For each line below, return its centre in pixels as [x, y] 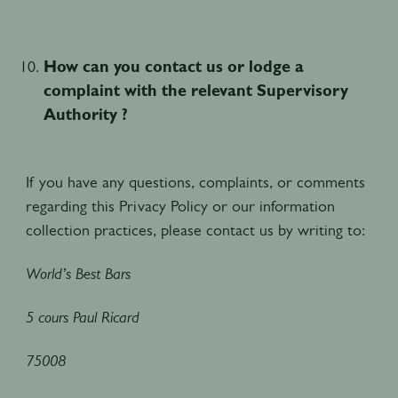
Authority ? [85, 114]
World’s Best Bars [78, 273]
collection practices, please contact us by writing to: [195, 230]
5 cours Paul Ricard [82, 317]
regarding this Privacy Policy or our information [180, 206]
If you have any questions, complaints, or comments [195, 182]
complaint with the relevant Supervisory [195, 90]
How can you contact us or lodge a [173, 66]
